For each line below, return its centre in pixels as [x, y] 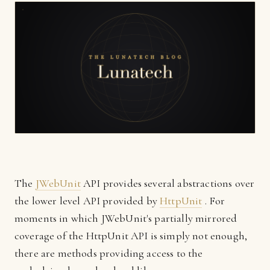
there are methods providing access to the [109, 253]
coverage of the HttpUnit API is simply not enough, [131, 236]
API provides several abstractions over [168, 183]
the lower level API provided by [87, 201]
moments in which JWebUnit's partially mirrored [126, 218]
